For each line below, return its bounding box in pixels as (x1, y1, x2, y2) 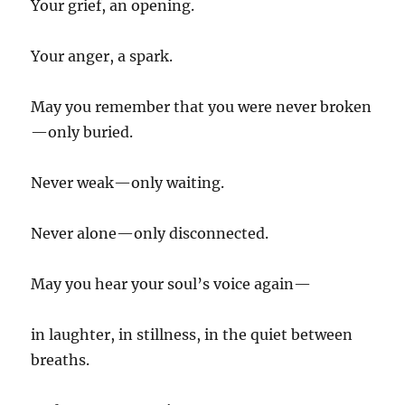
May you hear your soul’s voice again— (31, 274, 312, 293)
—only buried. (31, 122, 134, 141)
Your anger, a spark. (31, 46, 174, 65)
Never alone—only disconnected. (31, 223, 269, 242)
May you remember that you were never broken (31, 97, 372, 116)
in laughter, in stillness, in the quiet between (31, 325, 353, 344)
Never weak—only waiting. (31, 173, 225, 192)
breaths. (31, 350, 90, 369)
